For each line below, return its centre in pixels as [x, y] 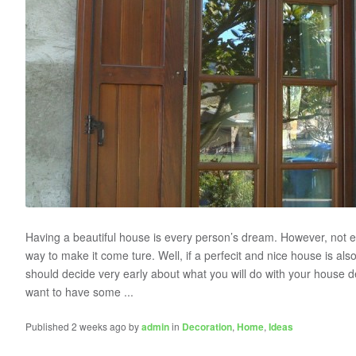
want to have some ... [79, 292]
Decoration [207, 327]
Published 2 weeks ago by [83, 326]
